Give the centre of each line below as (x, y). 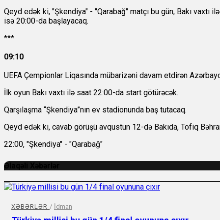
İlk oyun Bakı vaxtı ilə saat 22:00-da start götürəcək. (91, 93)
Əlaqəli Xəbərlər (32, 166)
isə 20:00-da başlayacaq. (46, 21)
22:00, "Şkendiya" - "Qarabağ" (53, 144)
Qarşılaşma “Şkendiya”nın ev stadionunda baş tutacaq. (95, 110)
